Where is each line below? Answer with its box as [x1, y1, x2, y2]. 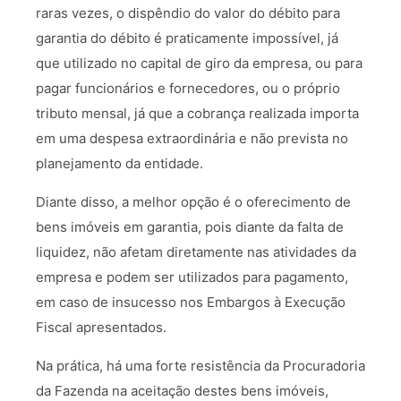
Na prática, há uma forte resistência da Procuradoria [36, 357, 365, 374]
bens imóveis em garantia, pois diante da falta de [36, 218, 344, 235]
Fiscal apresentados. [36, 319, 166, 336]
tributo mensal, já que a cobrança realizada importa [36, 105, 359, 122]
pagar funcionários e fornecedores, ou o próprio [36, 80, 340, 97]
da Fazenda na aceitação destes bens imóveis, [36, 382, 328, 399]
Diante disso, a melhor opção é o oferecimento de [36, 193, 351, 210]
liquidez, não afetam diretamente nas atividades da [36, 243, 356, 260]
